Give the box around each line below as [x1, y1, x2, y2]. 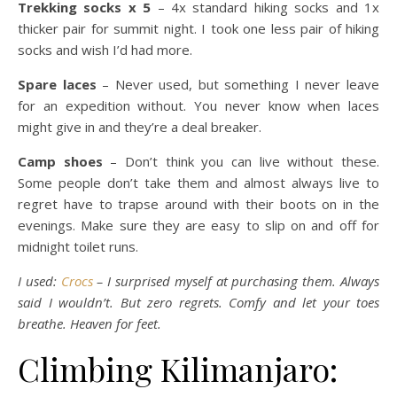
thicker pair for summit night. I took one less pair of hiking [18, 19, 379, 37]
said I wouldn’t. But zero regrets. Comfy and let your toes [18, 293, 379, 311]
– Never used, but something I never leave [96, 75, 380, 93]
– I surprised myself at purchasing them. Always [92, 272, 380, 290]
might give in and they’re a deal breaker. [18, 118, 261, 136]
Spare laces [18, 75, 97, 93]
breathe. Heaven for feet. [18, 315, 161, 332]
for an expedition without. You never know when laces [18, 97, 379, 114]
